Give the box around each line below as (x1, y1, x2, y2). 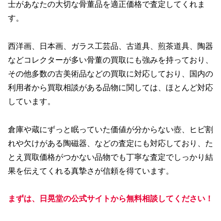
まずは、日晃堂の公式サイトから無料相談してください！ (8, 194, 213, 203)
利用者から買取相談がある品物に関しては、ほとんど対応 (8, 83, 213, 92)
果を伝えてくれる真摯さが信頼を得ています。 (8, 166, 174, 175)
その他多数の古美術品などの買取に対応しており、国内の (8, 69, 213, 78)
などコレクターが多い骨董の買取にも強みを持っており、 (8, 55, 213, 64)
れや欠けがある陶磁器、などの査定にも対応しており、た (8, 139, 213, 147)
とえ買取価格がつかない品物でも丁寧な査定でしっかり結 (8, 152, 213, 161)
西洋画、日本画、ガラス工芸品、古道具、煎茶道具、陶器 (8, 41, 213, 50)
